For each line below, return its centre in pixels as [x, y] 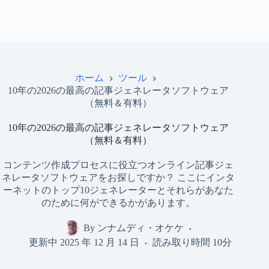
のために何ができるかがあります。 [119, 203]
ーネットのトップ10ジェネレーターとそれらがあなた [119, 190]
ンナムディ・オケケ [141, 228]
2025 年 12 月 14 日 [100, 242]
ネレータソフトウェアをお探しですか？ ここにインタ [119, 177]
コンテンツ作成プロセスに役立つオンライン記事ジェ [119, 165]
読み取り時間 [182, 242]
